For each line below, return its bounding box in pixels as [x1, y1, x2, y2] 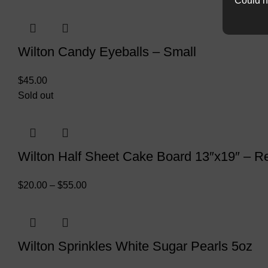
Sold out [18, 90, 53, 101]
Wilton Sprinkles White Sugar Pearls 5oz [18, 239, 252, 254]
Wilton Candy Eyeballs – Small [18, 44, 196, 60]
